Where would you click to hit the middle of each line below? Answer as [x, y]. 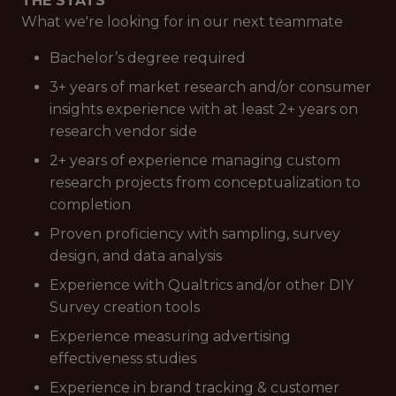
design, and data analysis [136, 256]
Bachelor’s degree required [148, 58]
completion [90, 205]
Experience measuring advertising [170, 336]
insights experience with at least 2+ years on [204, 109]
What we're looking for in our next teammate [182, 22]
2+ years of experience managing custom [195, 160]
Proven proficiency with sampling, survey [195, 234]
